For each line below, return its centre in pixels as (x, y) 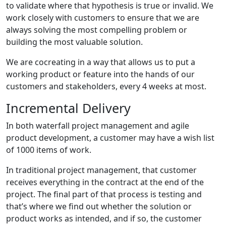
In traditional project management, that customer (101, 170)
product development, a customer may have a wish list (110, 137)
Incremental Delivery (68, 108)
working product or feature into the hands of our (100, 74)
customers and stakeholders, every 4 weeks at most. (106, 86)
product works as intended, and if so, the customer (104, 218)
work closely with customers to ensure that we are (103, 17)
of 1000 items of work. (49, 150)
